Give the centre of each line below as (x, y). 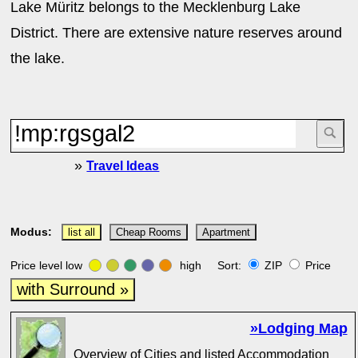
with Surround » (73, 289)
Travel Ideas (123, 165)
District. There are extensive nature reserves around (177, 33)
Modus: (32, 232)
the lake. (38, 58)
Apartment (227, 233)
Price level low (50, 265)
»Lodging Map (298, 328)
